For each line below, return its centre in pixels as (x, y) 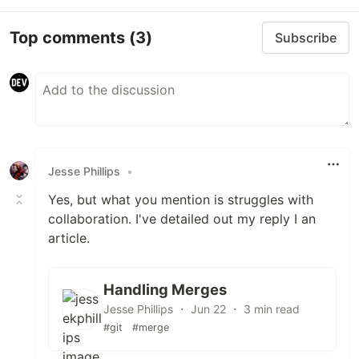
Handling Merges (165, 289)
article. (69, 238)
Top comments (69, 37)
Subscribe (306, 38)
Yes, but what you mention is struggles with (181, 200)
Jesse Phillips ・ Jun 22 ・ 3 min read (202, 309)
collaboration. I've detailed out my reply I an (182, 219)
